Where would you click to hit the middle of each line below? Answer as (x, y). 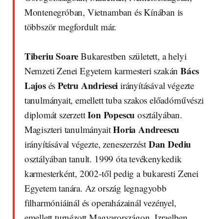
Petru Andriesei (88, 85)
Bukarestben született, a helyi (132, 56)
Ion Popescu (111, 114)
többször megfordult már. (70, 26)
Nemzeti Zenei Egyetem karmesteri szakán (102, 70)
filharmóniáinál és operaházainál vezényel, (100, 202)
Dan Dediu (170, 144)
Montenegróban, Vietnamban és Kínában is (104, 12)
